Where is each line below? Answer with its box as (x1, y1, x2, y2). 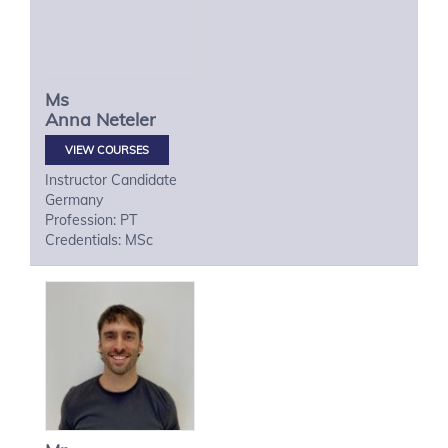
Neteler (96, 108, 156, 131)
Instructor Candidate (45, 171, 177, 189)
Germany (45, 191, 103, 209)
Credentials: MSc (45, 231, 153, 249)
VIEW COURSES (65, 143, 149, 157)
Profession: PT (45, 211, 137, 229)
